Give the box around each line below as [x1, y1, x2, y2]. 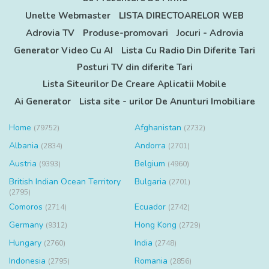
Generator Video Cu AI [14, 44, 113, 57]
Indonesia [9, 255, 48, 267]
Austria [9, 158, 39, 170]
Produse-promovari [82, 27, 168, 40]
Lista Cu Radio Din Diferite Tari [121, 44, 255, 57]
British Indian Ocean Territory [9, 176, 121, 188]
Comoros [9, 201, 45, 213]
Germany [9, 219, 46, 231]
